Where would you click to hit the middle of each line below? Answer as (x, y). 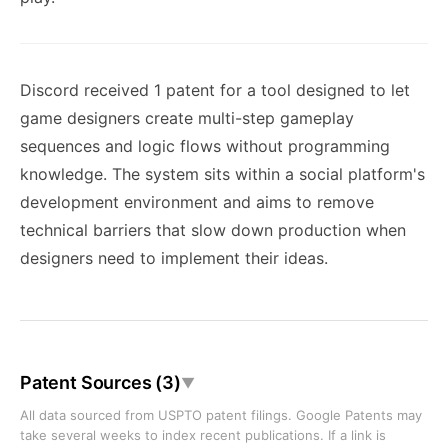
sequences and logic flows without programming (205, 146)
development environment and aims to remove (197, 202)
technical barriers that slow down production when (213, 230)
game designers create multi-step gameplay (187, 118)
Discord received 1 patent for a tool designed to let (215, 90)
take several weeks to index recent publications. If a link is (203, 435)
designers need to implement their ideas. (174, 258)
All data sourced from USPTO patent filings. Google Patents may (221, 415)
